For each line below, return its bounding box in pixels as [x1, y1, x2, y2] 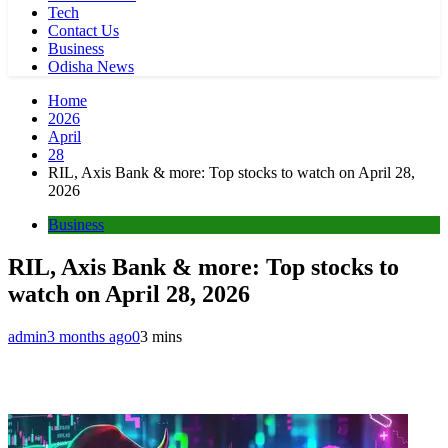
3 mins [140, 327, 182, 345]
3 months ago [47, 327, 132, 345]
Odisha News [48, 58, 134, 75]
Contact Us [48, 22, 119, 39]
